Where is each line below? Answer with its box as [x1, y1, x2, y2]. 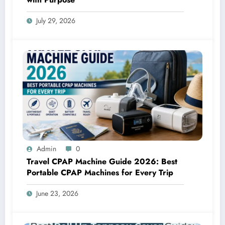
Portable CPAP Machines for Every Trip [27, 167, 173, 179]
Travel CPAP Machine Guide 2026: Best [27, 156, 177, 168]
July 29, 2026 [36, 16, 75, 26]
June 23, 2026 [36, 188, 78, 199]
